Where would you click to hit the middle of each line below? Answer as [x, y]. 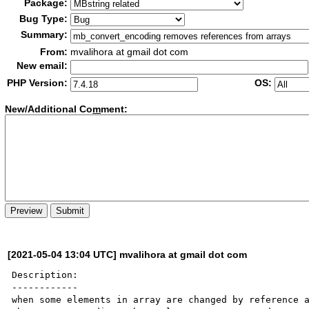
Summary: [44, 34]
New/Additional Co [49, 109]
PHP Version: [38, 83]
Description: [45, 275]
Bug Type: [44, 19]
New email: [42, 66]
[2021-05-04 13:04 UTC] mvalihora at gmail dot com [128, 254]
